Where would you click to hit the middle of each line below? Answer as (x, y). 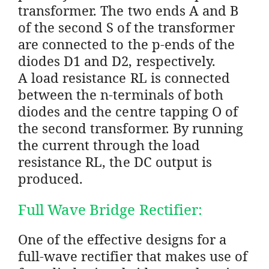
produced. (51, 178)
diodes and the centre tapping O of (128, 111)
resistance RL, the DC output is (115, 161)
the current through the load (109, 144)
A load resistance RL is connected (124, 77)
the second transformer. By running (131, 128)
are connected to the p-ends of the (127, 44)
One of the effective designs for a (122, 239)
